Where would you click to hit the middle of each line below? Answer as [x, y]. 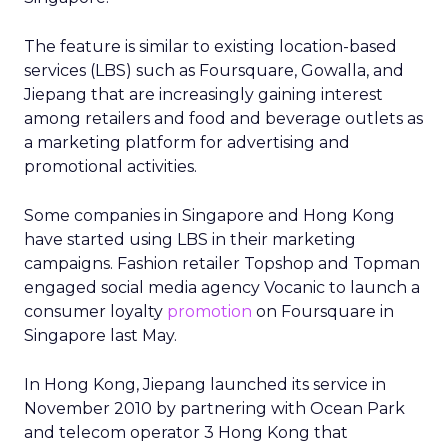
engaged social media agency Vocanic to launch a [222, 287]
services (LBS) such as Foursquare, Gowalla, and [214, 70]
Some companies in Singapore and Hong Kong [209, 215]
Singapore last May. [100, 335]
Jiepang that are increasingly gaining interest [203, 94]
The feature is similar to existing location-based [210, 46]
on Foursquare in [323, 311]
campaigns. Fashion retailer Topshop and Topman [222, 263]
